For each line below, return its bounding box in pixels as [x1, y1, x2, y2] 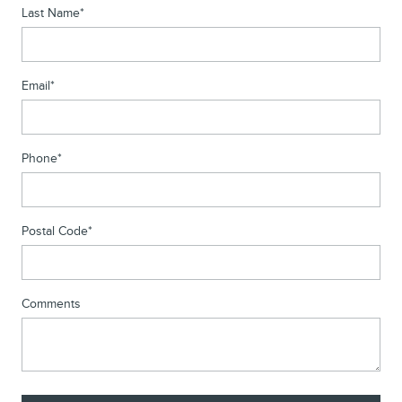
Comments [22, 295, 81, 311]
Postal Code [22, 223, 88, 239]
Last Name [22, 4, 80, 21]
